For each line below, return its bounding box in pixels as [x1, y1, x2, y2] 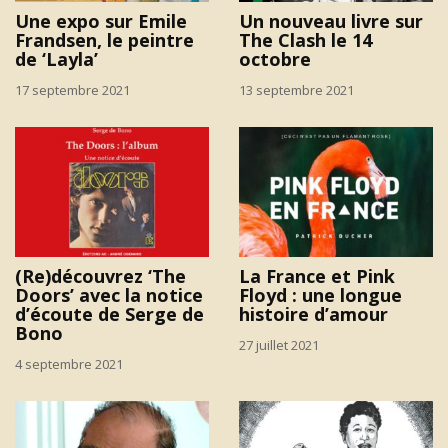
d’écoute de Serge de [15, 301, 204, 326]
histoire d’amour [239, 301, 388, 326]
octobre [239, 47, 311, 72]
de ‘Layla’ [15, 47, 98, 72]
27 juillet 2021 [239, 335, 319, 354]
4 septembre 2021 [15, 354, 123, 373]
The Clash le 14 [239, 28, 372, 53]
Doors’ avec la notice [15, 282, 203, 307]
